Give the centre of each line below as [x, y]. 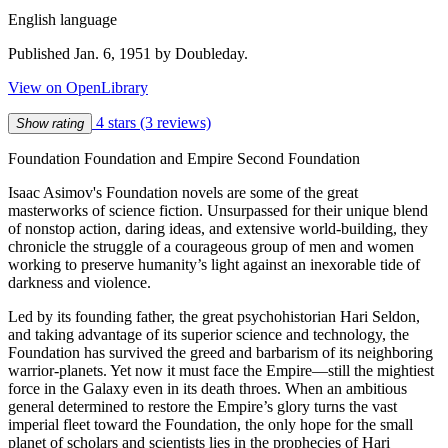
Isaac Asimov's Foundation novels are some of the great [183, 192]
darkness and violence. [79, 282]
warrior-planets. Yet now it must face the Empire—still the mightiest [221, 370]
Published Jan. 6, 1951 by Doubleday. [128, 53]
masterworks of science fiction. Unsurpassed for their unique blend [218, 210]
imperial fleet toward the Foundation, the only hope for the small [210, 424]
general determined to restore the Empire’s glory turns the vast [202, 406]
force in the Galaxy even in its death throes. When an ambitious [207, 388]
